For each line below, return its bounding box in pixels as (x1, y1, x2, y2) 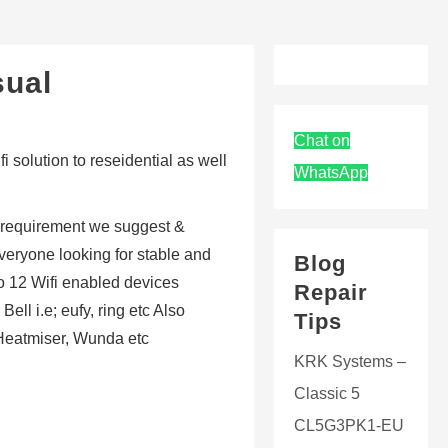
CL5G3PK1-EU (294, 417, 404, 434)
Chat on (294, 132, 350, 149)
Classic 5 (294, 385, 360, 402)
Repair (294, 280, 368, 305)
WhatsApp (294, 164, 368, 181)
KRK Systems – (294, 353, 406, 370)
